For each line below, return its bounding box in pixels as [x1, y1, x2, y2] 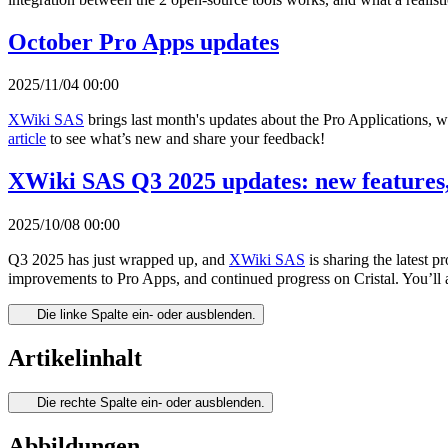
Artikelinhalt [8, 345, 142, 372]
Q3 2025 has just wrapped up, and [8, 251, 229, 269]
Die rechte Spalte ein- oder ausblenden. [36, 395, 265, 411]
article [8, 130, 46, 148]
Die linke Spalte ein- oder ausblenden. [36, 307, 256, 323]
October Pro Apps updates [8, 28, 279, 55]
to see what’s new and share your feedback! [46, 130, 325, 148]
